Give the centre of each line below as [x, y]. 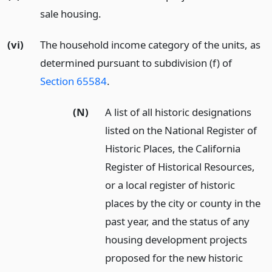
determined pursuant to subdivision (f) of [136, 63]
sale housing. [70, 14]
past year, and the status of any [178, 221]
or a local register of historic [170, 185]
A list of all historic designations [178, 112]
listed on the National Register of [181, 130]
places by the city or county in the [183, 203]
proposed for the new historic [174, 257]
